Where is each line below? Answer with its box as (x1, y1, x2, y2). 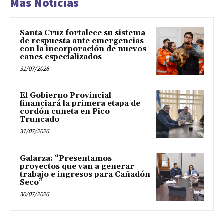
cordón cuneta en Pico (20, 107, 110, 117)
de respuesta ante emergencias (20, 36, 144, 46)
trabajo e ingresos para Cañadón (20, 169, 150, 179)
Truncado (20, 115, 59, 125)
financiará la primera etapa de (20, 99, 140, 109)
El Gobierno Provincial (20, 91, 111, 101)
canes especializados (20, 52, 102, 62)
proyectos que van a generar (20, 161, 134, 171)
